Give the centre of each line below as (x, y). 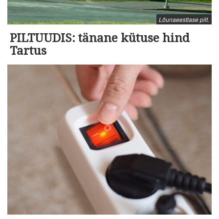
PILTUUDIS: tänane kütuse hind (100, 38)
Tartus (28, 51)
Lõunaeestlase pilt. (184, 20)
